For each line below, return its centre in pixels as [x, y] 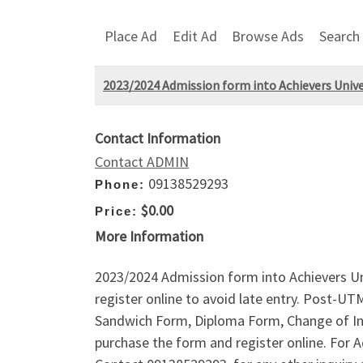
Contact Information [158, 139]
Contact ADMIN [142, 162]
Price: [116, 211]
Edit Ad [194, 36]
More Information [149, 237]
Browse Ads [268, 36]
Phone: [120, 185]
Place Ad [131, 36]
